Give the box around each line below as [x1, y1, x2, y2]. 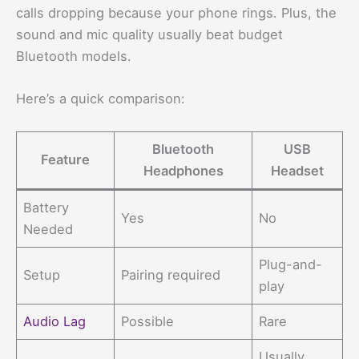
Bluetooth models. [16, 48, 131, 65]
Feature [41, 151, 90, 167]
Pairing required [121, 266, 221, 283]
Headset [271, 162, 324, 179]
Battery [23, 199, 70, 216]
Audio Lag [23, 313, 87, 329]
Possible [121, 313, 175, 329]
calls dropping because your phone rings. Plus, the [16, 5, 337, 22]
